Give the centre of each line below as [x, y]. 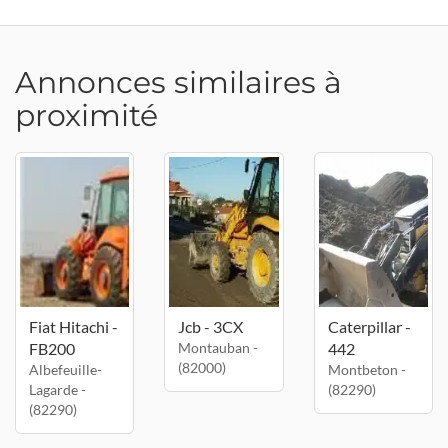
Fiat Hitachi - [73, 326]
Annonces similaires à [178, 82]
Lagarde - [57, 389]
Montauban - [218, 347]
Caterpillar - [369, 326]
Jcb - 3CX [211, 326]
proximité [86, 115]
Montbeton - [366, 369]
